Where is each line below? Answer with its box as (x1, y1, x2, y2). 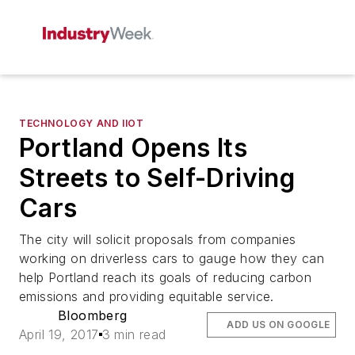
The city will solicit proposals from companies (19, 231, 296, 247)
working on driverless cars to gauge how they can (19, 250, 325, 266)
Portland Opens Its (19, 132, 248, 163)
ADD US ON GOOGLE (227, 319, 330, 330)
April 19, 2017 (19, 326, 99, 342)
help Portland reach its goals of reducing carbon (19, 269, 312, 285)
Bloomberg (58, 307, 128, 323)
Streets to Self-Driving (19, 162, 296, 193)
